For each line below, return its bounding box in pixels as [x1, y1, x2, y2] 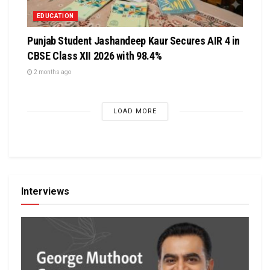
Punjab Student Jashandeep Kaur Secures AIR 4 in [27, 34, 240, 47]
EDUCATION [37, 12, 74, 19]
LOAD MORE [113, 107, 157, 115]
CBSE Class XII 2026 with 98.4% [27, 49, 162, 62]
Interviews [21, 185, 69, 197]
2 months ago [33, 68, 71, 75]
